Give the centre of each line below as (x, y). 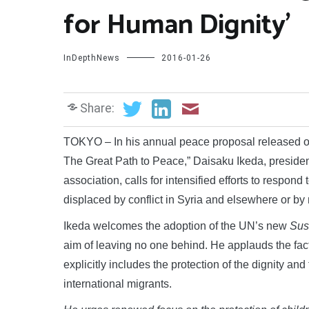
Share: (97, 108)
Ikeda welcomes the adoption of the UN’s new (177, 226)
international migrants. (118, 283)
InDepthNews (92, 58)
